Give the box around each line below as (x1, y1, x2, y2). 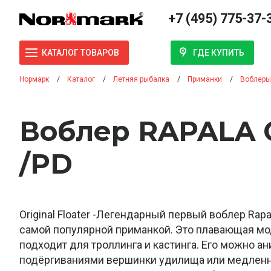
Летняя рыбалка (113, 75, 169, 83)
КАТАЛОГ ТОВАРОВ (42, 48, 119, 58)
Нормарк (19, 75, 49, 83)
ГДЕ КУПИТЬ (193, 47, 244, 57)
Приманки (188, 75, 222, 83)
